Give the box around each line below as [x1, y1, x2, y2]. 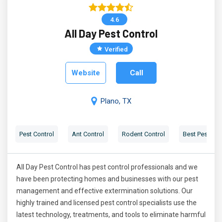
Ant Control [72, 130, 104, 138]
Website [71, 68, 100, 77]
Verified [104, 45, 128, 53]
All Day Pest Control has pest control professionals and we [16, 163, 198, 171]
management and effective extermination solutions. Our [16, 187, 193, 195]
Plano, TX [100, 97, 131, 106]
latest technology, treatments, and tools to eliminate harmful [16, 211, 206, 219]
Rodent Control [122, 130, 165, 138]
